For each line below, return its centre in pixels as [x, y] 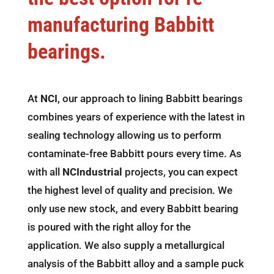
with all [45, 172]
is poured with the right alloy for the [109, 227]
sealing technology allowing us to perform [124, 135]
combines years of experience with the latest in [136, 117]
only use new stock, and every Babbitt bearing [133, 209]
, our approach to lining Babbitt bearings [150, 98]
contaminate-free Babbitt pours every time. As [134, 154]
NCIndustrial [92, 172]
